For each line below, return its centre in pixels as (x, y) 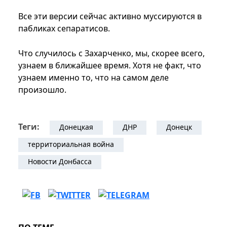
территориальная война (71, 144)
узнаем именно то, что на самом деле (93, 78)
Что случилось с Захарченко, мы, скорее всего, (111, 53)
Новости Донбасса (60, 162)
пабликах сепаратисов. (64, 29)
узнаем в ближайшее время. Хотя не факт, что (110, 66)
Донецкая (76, 127)
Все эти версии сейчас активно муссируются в (110, 16)
